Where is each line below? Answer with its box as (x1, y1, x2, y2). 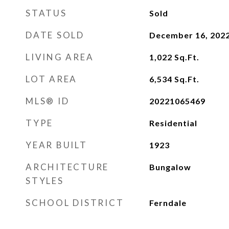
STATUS (26, 8, 67, 18)
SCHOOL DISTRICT (26, 197, 124, 208)
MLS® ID (26, 96, 70, 106)
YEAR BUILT (26, 140, 87, 150)
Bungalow (149, 162, 191, 172)
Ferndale (149, 198, 187, 208)
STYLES (26, 175, 64, 186)
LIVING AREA (26, 52, 94, 62)
